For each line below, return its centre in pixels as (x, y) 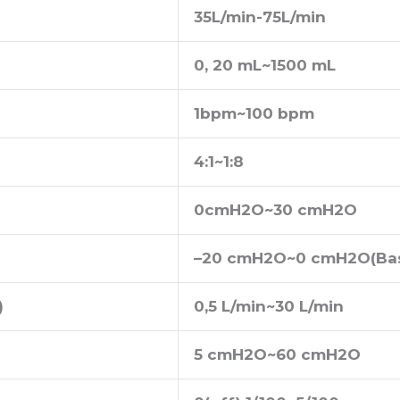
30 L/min (309, 306)
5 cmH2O (230, 354)
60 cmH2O (318, 354)
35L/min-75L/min (260, 17)
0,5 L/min (230, 306)
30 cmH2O (315, 209)
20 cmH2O (244, 258)
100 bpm (280, 113)
